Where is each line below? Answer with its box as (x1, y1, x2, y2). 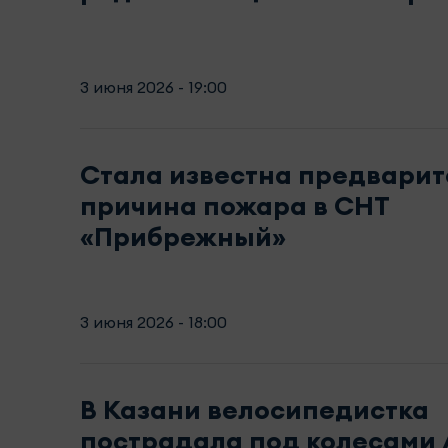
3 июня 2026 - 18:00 (80, 311, 227, 332)
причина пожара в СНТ (80, 188, 389, 222)
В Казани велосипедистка (80, 392, 429, 426)
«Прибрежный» (80, 219, 286, 253)
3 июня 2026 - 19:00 (80, 76, 227, 97)
